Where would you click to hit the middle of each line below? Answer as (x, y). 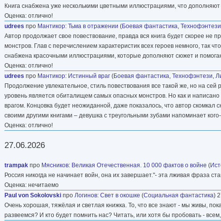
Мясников (55, 165)
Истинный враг (89, 76)
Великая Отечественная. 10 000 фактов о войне (139, 165)
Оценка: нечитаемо (32, 185)
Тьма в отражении (93, 26)
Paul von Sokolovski (33, 195)
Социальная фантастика (179, 195)
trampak (16, 165)
